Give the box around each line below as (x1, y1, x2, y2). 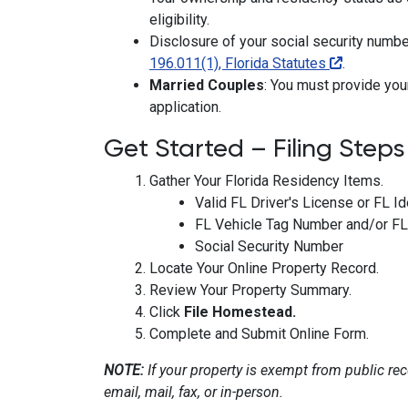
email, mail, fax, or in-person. (104, 383, 283, 401)
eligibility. (149, 11, 209, 28)
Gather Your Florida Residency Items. (149, 172, 383, 189)
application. (149, 98, 221, 116)
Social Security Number (195, 238, 343, 255)
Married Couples (149, 76, 264, 94)
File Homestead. (184, 303, 296, 321)
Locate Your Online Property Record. (149, 260, 379, 277)
